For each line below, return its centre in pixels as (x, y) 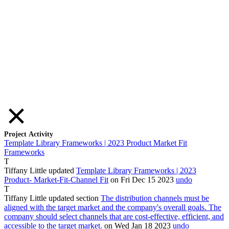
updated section (74, 198)
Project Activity (29, 134)
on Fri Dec (129, 179)
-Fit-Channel (77, 179)
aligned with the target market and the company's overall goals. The (113, 207)
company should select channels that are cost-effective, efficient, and (114, 216)
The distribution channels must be (155, 198)
